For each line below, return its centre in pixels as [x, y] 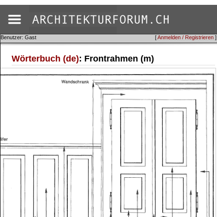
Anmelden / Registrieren [186, 37]
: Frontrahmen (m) [117, 59]
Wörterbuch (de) [46, 59]
